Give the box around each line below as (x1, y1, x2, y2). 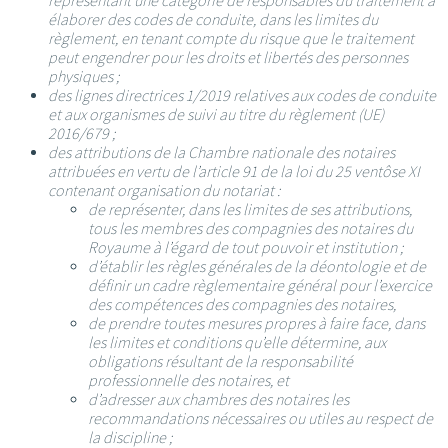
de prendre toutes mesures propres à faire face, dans (88, 313, 425, 333)
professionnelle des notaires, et (88, 370, 289, 390)
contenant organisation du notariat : (48, 180, 280, 200)
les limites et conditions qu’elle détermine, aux (88, 332, 386, 352)
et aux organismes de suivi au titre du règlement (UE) (48, 104, 384, 124)
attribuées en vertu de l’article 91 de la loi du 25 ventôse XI (48, 161, 420, 181)
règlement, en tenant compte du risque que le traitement (48, 28, 414, 48)
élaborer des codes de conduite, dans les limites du (48, 9, 378, 29)
